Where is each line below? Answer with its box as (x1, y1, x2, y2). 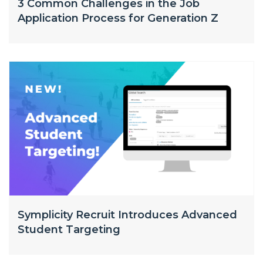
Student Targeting (18, 223, 120, 236)
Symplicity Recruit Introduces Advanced (18, 208, 237, 221)
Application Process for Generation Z (18, 12, 218, 25)
